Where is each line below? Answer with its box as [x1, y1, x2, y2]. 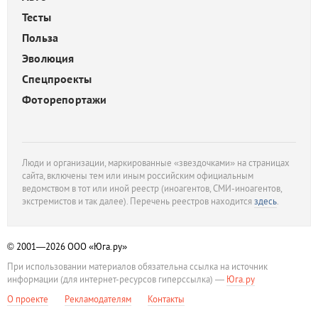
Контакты [148, 293, 185, 305]
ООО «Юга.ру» [67, 241, 127, 253]
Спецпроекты [22, 72, 92, 86]
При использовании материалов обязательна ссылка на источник [7, 261, 268, 273]
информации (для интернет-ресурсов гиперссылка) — [7, 273, 226, 285]
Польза [22, 31, 59, 45]
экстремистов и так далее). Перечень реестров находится [22, 195, 254, 207]
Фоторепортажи [22, 92, 107, 106]
